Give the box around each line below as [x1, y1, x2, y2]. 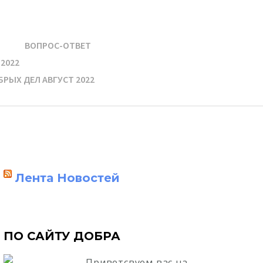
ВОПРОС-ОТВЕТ [25, 39, 91, 51]
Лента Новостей [15, 171, 120, 185]
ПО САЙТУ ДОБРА [4, 229, 120, 243]
